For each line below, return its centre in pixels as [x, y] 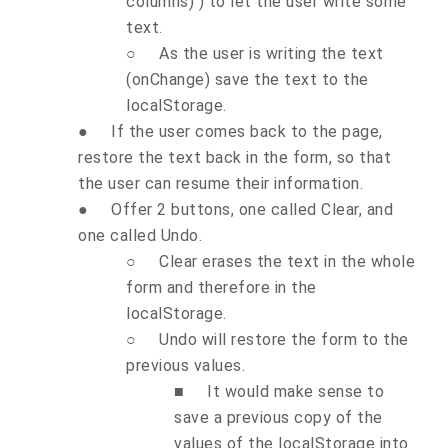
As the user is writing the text [271, 53]
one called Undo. [140, 235]
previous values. [185, 365]
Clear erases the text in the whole [287, 261]
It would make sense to [295, 391]
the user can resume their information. [220, 183]
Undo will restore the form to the [284, 339]
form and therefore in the [221, 287]
